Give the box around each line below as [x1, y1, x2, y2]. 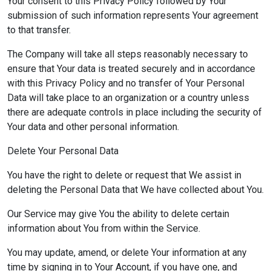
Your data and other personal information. [7, 121, 179, 132]
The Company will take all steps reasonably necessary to [7, 48, 248, 60]
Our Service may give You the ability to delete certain [7, 208, 229, 220]
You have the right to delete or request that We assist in [7, 169, 241, 181]
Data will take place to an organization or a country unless [7, 92, 249, 103]
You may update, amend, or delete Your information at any [7, 247, 247, 258]
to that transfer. [7, 24, 71, 36]
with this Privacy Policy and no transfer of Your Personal [7, 77, 244, 89]
